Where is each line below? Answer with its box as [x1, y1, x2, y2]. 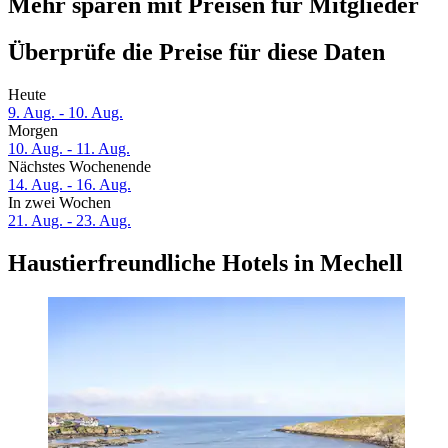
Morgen [8, 122, 58, 140]
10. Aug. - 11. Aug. [8, 140, 130, 158]
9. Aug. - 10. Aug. [8, 104, 123, 122]
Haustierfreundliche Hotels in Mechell [8, 250, 403, 277]
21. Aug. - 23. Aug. [8, 212, 131, 230]
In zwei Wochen [8, 194, 111, 212]
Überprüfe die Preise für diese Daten [8, 39, 385, 66]
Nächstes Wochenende [8, 158, 151, 176]
